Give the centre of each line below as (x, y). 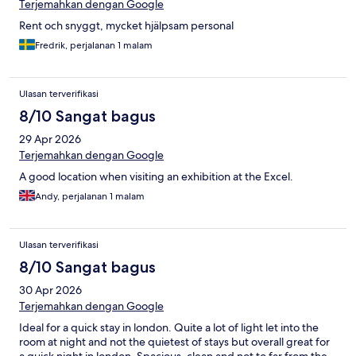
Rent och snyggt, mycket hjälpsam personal (126, 26)
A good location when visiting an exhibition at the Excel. (156, 177)
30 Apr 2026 (50, 290)
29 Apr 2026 (50, 139)
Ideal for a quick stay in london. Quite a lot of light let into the (169, 328)
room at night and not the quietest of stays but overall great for (174, 342)
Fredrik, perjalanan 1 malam (94, 46)
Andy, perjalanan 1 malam (90, 197)
